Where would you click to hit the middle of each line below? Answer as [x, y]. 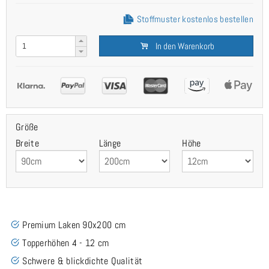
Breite [27, 144]
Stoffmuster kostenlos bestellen [194, 19]
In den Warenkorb [184, 46]
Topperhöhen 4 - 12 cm [66, 243]
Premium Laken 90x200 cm [74, 225]
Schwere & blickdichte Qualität [83, 261]
